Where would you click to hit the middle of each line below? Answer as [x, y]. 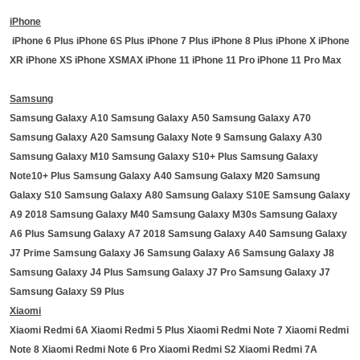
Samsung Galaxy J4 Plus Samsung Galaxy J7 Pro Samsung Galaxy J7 [170, 272]
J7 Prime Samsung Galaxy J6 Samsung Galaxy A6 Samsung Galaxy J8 [172, 253]
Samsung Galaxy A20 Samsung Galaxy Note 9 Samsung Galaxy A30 [166, 137]
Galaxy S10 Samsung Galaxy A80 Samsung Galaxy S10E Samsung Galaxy [180, 195]
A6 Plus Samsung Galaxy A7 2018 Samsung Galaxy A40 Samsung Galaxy [178, 234]
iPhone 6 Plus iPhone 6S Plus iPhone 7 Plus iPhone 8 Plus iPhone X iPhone [180, 41]
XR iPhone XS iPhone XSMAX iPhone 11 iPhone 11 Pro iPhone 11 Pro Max [176, 60]
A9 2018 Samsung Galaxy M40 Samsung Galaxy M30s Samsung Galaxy [174, 215]
